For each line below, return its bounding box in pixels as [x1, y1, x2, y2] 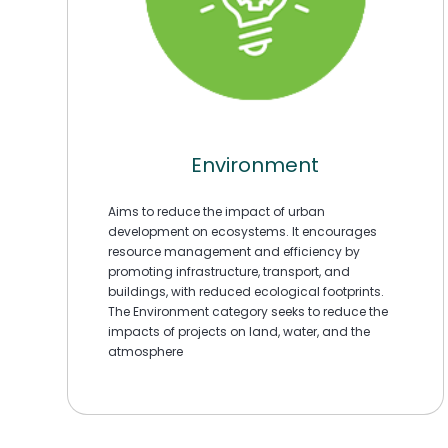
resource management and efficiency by [108, 243, 360, 261]
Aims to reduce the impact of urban [108, 203, 325, 221]
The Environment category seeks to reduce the [108, 303, 388, 321]
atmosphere [108, 343, 183, 361]
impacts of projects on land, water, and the [108, 323, 370, 341]
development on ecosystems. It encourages [108, 223, 377, 241]
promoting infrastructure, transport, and [108, 263, 350, 281]
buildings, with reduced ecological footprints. [108, 283, 384, 301]
